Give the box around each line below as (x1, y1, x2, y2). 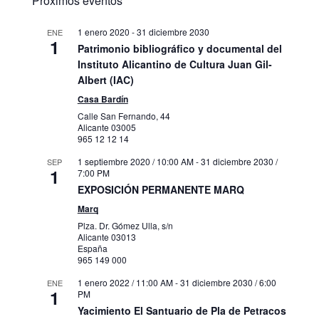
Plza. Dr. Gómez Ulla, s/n (77, 219, 173, 231)
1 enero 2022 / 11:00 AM (77, 276, 173, 288)
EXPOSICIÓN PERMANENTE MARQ (77, 182, 244, 197)
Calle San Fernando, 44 (77, 109, 170, 122)
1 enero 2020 (77, 25, 130, 38)
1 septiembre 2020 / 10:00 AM (77, 155, 194, 167)
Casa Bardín (77, 92, 128, 105)
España (77, 241, 108, 254)
